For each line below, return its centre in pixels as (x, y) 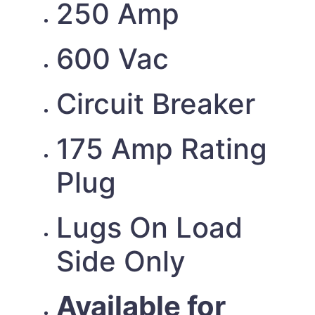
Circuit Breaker (156, 104)
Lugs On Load (149, 228)
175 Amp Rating (162, 149)
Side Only (121, 262)
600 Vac (112, 59)
